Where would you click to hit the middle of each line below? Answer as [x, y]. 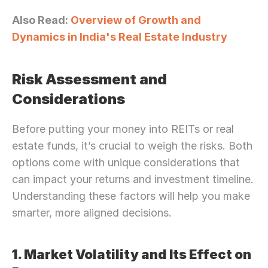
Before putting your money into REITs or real [123, 129]
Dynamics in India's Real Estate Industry [120, 37]
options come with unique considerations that [126, 162]
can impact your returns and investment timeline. [133, 179]
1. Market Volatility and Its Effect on [132, 254]
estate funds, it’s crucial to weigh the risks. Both [132, 146]
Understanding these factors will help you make [131, 196]
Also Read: [41, 20]
